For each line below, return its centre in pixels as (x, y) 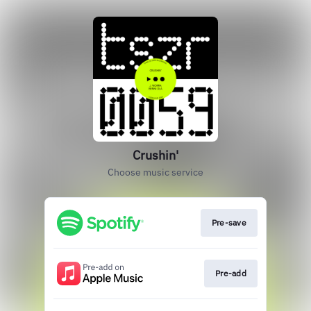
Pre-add (230, 274)
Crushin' (155, 155)
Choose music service (155, 172)
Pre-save (229, 222)
